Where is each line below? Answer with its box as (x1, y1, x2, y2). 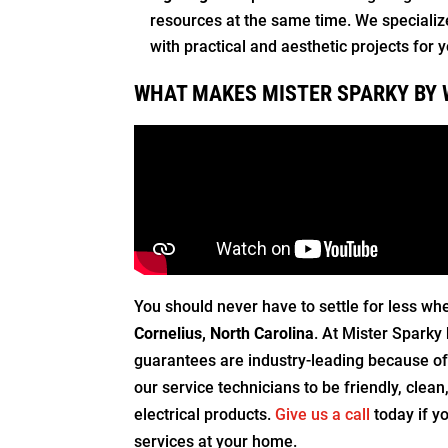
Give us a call (275, 404, 371, 424)
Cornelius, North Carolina (134, 323, 315, 343)
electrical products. (134, 404, 276, 424)
